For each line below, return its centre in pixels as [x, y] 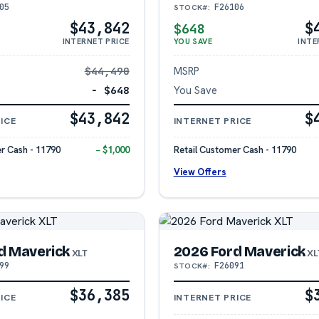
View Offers [200, 172]
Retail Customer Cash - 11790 [235, 150]
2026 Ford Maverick [239, 251]
